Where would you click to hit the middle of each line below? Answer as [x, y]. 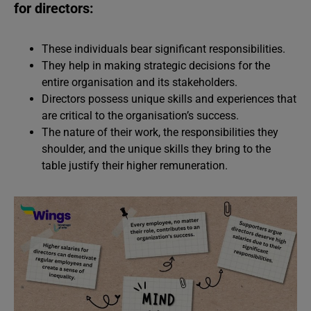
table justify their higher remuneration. [135, 166]
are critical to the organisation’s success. [140, 116]
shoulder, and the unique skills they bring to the [156, 149]
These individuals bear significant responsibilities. [163, 49]
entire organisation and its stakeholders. [140, 82]
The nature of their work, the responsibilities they [160, 132]
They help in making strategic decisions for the [156, 66]
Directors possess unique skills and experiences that [169, 99]
